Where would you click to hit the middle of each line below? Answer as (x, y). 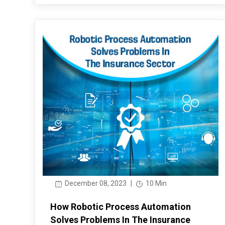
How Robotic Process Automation (120, 207)
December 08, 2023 (95, 184)
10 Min (155, 184)
